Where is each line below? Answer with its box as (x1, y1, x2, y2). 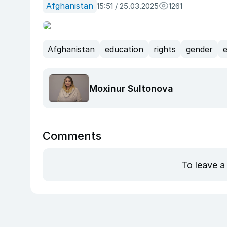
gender (186, 44, 213, 54)
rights (154, 44, 176, 54)
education (105, 44, 143, 54)
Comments (43, 129, 101, 143)
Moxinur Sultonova (89, 83, 173, 94)
